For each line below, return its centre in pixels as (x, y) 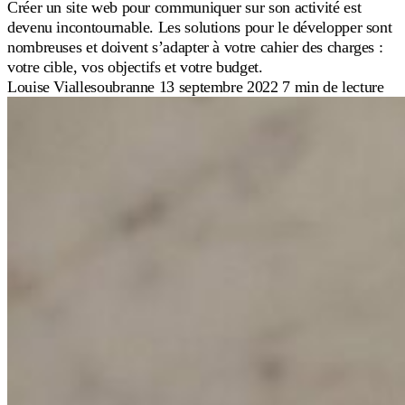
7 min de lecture (333, 86)
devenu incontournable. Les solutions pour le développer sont (200, 27)
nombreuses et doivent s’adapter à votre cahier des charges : (195, 47)
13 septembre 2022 (221, 86)
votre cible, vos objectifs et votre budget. (135, 66)
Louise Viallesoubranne (81, 86)
